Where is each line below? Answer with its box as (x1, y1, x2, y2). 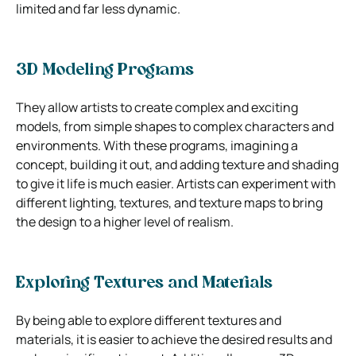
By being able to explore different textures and (16, 311, 281, 329)
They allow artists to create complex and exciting (16, 98, 298, 116)
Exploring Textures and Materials (16, 275, 273, 292)
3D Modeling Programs (16, 62, 194, 79)
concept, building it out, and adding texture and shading (16, 155, 339, 173)
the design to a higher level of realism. (16, 212, 234, 230)
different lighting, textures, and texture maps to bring (16, 193, 323, 211)
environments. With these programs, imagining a (16, 136, 298, 154)
